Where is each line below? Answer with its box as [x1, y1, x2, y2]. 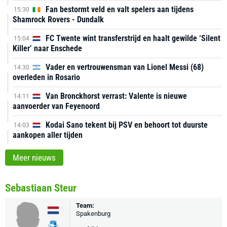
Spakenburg [76, 210, 110, 217]
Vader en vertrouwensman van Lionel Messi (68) [44, 62, 204, 72]
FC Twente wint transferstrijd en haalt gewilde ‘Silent [44, 33, 220, 43]
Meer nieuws [13, 153, 56, 163]
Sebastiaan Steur [5, 182, 77, 194]
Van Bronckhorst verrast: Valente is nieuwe [44, 91, 187, 101]
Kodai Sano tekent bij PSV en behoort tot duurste [44, 120, 208, 130]
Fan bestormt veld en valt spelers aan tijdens [44, 5, 194, 14]
